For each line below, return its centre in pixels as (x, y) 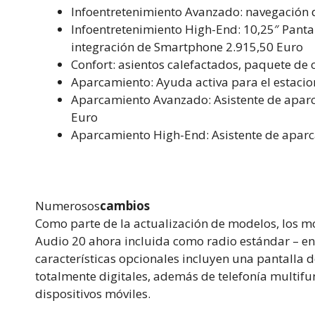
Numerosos (67, 205)
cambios (125, 205)
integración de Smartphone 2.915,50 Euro (187, 46)
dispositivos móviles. (93, 293)
